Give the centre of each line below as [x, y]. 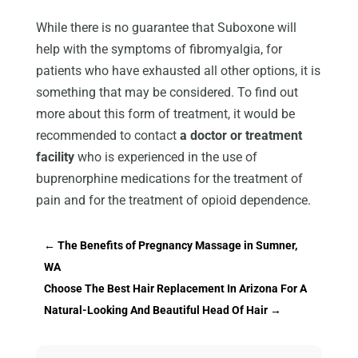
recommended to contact [107, 135]
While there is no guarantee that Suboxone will [166, 27]
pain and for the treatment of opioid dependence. [173, 200]
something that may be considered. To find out [167, 92]
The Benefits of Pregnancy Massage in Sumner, [177, 245]
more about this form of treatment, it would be [165, 113]
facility [55, 157]
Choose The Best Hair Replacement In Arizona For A [175, 288]
